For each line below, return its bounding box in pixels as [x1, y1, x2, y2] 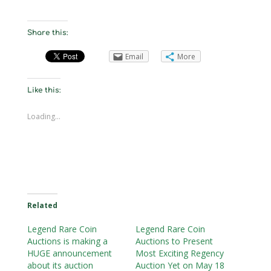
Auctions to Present [135, 235, 213, 247]
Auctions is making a [27, 235, 108, 247]
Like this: [27, 85, 60, 94]
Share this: [27, 28, 68, 37]
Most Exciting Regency [135, 247, 224, 259]
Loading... [27, 111, 60, 122]
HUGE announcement [27, 247, 112, 259]
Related [27, 200, 57, 211]
